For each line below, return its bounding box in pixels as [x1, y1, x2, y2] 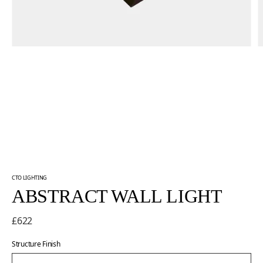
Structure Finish [12, 238, 60, 249]
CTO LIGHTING [12, 173, 48, 181]
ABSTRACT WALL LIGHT [12, 185, 222, 207]
